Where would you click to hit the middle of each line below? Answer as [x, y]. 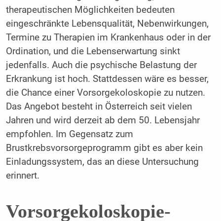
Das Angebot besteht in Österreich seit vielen [99, 107]
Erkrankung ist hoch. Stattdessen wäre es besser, [107, 79]
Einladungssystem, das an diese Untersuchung [102, 162]
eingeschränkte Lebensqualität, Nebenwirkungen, [107, 24]
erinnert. [22, 176]
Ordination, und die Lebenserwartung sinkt [93, 52]
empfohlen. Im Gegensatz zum [69, 134]
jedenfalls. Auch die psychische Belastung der [101, 65]
